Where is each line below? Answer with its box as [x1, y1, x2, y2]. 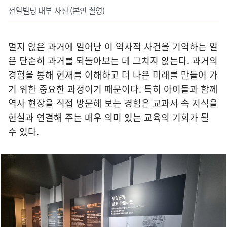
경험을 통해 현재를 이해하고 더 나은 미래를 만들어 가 [8, 68, 218, 82]
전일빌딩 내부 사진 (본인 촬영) [8, 5, 105, 17]
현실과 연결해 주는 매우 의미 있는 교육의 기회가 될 [8, 110, 209, 125]
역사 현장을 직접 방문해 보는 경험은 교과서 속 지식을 [8, 96, 218, 110]
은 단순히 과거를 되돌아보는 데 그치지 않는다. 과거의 [8, 54, 218, 68]
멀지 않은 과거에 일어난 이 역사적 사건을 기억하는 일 [8, 40, 218, 54]
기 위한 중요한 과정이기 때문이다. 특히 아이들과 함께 [8, 82, 218, 96]
